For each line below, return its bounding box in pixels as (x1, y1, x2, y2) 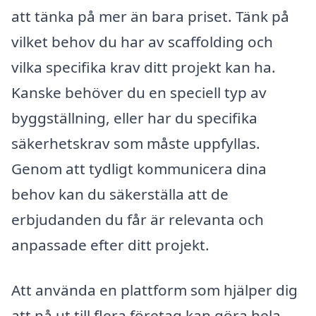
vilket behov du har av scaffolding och (11, 32, 273, 51)
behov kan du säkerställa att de (11, 184, 229, 204)
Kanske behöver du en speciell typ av (11, 83, 267, 102)
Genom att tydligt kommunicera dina (11, 159, 267, 178)
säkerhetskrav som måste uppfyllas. (11, 133, 260, 153)
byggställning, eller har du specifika (11, 108, 257, 128)
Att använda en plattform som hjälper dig (11, 279, 298, 300)
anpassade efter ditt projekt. (11, 235, 209, 255)
